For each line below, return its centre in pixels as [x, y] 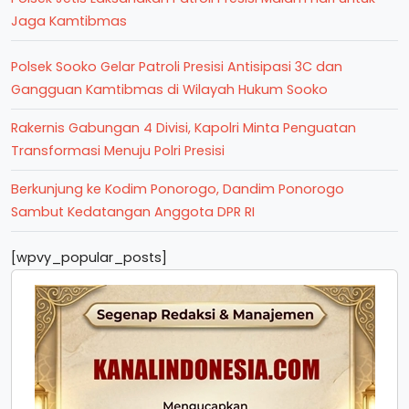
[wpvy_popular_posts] [89, 257]
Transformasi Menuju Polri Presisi [118, 151]
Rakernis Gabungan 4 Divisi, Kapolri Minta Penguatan [184, 128]
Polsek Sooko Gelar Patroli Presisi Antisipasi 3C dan [177, 67]
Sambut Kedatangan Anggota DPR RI [133, 212]
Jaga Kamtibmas [69, 21]
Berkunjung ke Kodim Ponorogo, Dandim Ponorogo [178, 189]
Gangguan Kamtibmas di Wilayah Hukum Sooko [169, 89]
